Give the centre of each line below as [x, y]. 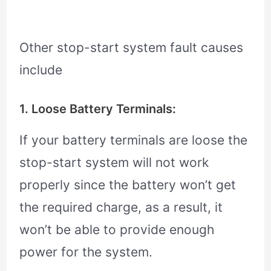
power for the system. [86, 252]
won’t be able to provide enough [117, 230]
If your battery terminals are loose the [134, 140]
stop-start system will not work [114, 163]
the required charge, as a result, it [121, 207]
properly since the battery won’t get [128, 185]
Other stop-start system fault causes [132, 47]
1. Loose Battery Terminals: [98, 109]
